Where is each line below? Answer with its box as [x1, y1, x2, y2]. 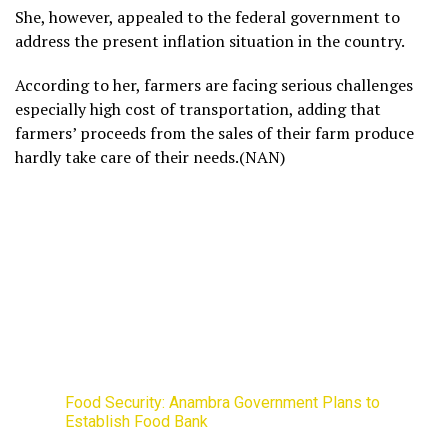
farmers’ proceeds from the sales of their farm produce [15, 121, 414, 144]
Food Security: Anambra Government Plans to [65, 392, 380, 412]
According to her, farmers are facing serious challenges [15, 73, 413, 96]
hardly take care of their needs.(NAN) [15, 145, 285, 168]
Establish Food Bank [65, 411, 208, 431]
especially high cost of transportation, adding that [15, 97, 381, 120]
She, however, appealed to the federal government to [15, 5, 400, 28]
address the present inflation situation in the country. [15, 29, 405, 52]
